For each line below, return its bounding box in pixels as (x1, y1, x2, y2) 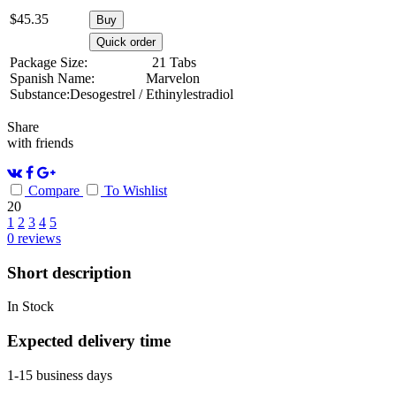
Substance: (10, 86, 70, 102)
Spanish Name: (10, 70, 95, 86)
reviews (14, 230, 61, 246)
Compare (28, 182, 80, 198)
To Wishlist (104, 182, 167, 198)
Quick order (96, 34, 156, 49)
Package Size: (10, 54, 88, 70)
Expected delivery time (7, 331, 171, 351)
